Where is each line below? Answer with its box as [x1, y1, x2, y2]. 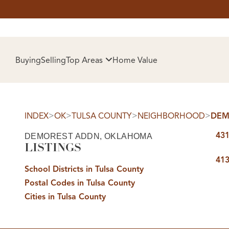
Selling [41, 55, 66, 65]
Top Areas [66, 55, 103, 65]
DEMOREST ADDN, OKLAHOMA [25, 131, 153, 141]
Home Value [112, 55, 157, 65]
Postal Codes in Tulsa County [25, 178, 135, 188]
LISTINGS [25, 141, 81, 155]
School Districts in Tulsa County [25, 164, 144, 174]
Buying [15, 55, 41, 65]
